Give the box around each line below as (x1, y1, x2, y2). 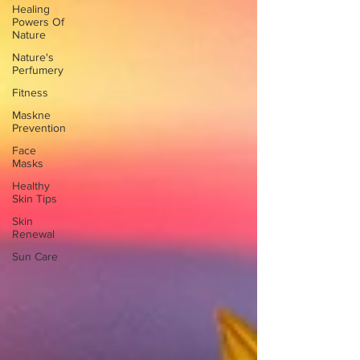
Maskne (12, 108, 51, 121)
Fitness (12, 86, 48, 99)
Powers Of (12, 15, 64, 28)
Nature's (12, 51, 54, 63)
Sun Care (12, 250, 58, 263)
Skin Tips (12, 192, 57, 205)
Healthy (12, 179, 50, 192)
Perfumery (12, 63, 63, 76)
